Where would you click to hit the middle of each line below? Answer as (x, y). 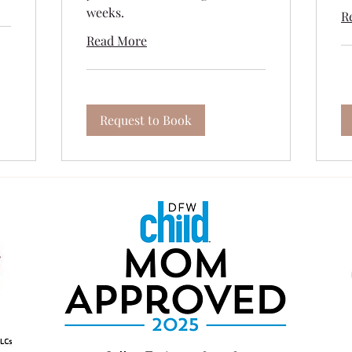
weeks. (105, 12)
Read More (117, 40)
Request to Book (146, 119)
